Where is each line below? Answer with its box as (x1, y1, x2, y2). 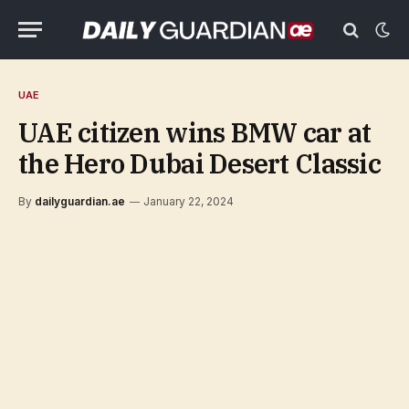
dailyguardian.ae (35, 194, 125, 208)
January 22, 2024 (143, 194, 234, 208)
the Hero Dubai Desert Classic (18, 146, 381, 181)
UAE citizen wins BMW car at (18, 115, 372, 150)
